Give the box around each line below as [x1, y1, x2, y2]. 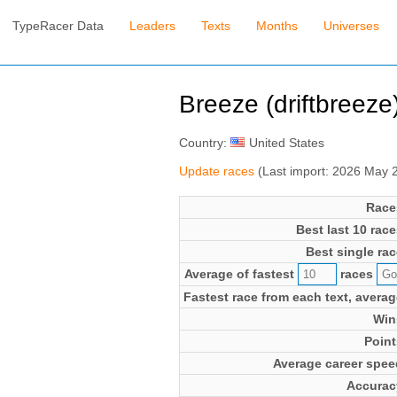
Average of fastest [183, 266, 298, 281]
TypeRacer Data [12, 19, 105, 34]
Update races [178, 163, 254, 178]
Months [256, 19, 299, 34]
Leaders [129, 19, 176, 34]
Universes [323, 19, 379, 34]
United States [248, 135, 324, 150]
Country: [178, 135, 230, 150]
